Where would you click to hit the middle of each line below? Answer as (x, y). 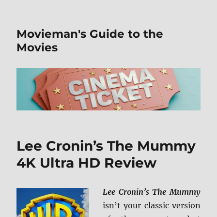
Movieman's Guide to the (90, 34)
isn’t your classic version (152, 206)
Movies (37, 47)
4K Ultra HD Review (87, 163)
